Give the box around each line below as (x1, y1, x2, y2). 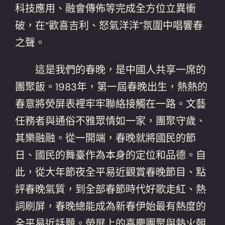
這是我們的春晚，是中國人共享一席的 (15, 63, 206, 76)
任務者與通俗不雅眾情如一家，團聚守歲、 (15, 114, 206, 128)
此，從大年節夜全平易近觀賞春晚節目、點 (15, 165, 206, 179)
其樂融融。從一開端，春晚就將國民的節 (15, 131, 196, 145)
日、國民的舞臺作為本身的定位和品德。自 (15, 148, 206, 162)
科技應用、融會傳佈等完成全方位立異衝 (15, 2, 196, 15)
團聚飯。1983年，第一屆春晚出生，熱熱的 (15, 80, 208, 93)
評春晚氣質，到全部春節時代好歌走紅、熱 (15, 182, 206, 196)
